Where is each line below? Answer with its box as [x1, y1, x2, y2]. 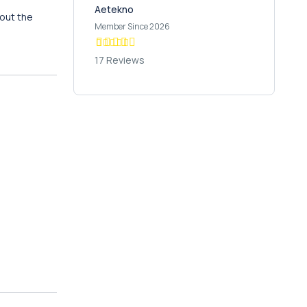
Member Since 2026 [94, 21, 170, 32]
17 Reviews [94, 53, 145, 66]
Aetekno [94, 3, 134, 16]
